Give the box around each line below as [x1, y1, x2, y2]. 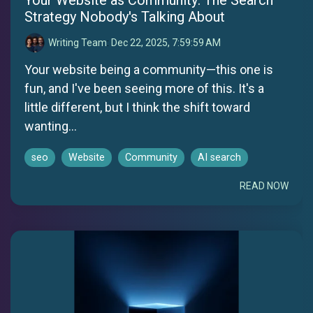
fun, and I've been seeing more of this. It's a [24, 80, 264, 96]
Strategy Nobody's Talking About [24, 8, 225, 25]
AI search [198, 151, 241, 163]
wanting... [24, 118, 77, 133]
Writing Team [48, 36, 107, 48]
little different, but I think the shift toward [24, 99, 250, 115]
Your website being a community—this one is [24, 61, 273, 77]
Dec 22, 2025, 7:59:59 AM [111, 36, 221, 48]
